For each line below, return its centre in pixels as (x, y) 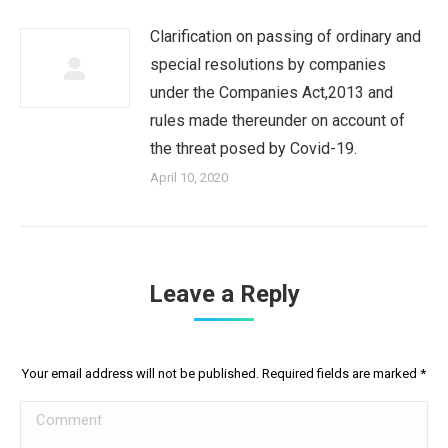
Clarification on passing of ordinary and (285, 36)
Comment (53, 414)
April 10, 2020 (189, 177)
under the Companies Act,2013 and (271, 92)
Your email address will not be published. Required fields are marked (221, 373)
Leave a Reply (224, 294)
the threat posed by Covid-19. (253, 148)
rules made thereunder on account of (277, 120)
